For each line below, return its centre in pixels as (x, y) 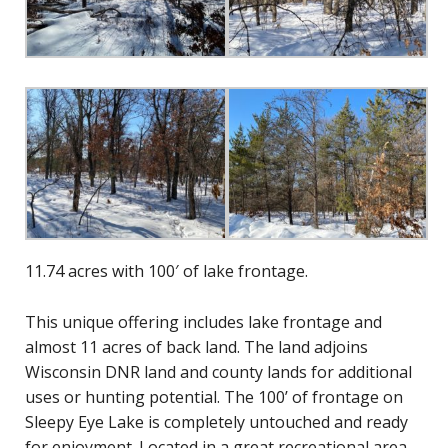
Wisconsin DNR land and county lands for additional (218, 371)
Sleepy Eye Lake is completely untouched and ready (216, 421)
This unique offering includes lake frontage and (203, 321)
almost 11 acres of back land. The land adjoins (196, 346)
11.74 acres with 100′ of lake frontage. (166, 270)
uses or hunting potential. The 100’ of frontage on (214, 396)
